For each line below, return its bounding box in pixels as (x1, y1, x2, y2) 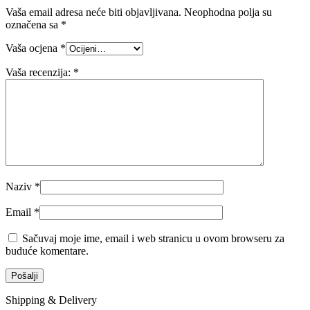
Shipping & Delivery (6, 293, 97, 306)
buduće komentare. (6, 244, 89, 257)
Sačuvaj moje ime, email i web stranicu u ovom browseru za (22, 232, 284, 244)
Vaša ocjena (6, 42, 60, 54)
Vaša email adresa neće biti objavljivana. (6, 6, 181, 18)
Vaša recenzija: (6, 66, 73, 78)
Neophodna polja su (184, 6, 272, 18)
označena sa (6, 18, 61, 30)
